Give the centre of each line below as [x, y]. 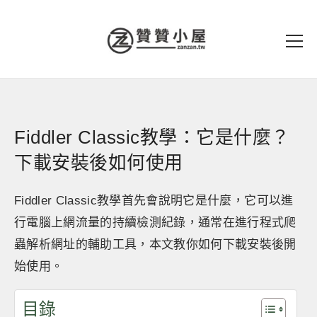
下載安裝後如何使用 [99, 163]
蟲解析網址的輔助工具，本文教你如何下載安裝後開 [155, 244]
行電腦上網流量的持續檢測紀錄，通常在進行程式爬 [155, 223]
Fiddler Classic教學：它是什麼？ [152, 137]
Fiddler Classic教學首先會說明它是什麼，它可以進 [154, 201]
